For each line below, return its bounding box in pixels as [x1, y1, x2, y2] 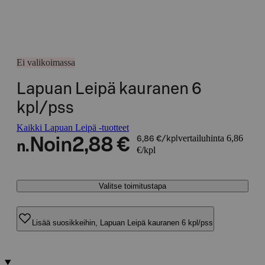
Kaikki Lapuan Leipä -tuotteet [17, 122, 129, 132]
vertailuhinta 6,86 [177, 133, 243, 143]
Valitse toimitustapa [99, 182, 166, 190]
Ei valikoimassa [17, 57, 75, 67]
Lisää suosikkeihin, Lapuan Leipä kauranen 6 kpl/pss [32, 218, 213, 227]
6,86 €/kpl [136, 135, 178, 143]
